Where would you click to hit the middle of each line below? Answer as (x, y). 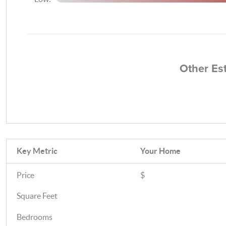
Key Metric (37, 151)
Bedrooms (35, 217)
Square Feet (37, 196)
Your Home (160, 151)
